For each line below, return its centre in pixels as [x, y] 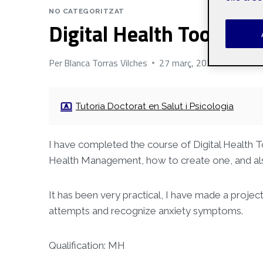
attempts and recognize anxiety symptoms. [146, 210]
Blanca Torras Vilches [106, 63]
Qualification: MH [87, 245]
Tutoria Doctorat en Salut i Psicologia [155, 106]
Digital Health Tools [137, 33]
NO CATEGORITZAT [87, 11]
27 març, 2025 [188, 63]
